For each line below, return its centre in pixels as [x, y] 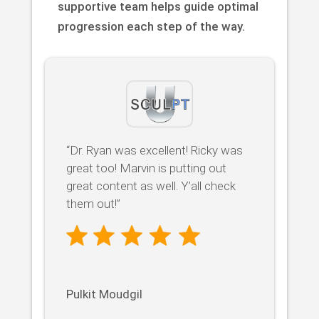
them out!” [93, 203]
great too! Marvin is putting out [146, 168]
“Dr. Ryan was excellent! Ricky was [154, 150]
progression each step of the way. [151, 26]
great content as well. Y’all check [151, 185]
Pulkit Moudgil [104, 294]
